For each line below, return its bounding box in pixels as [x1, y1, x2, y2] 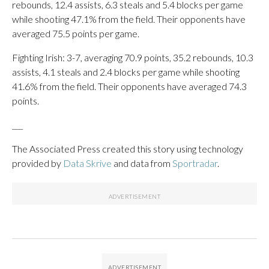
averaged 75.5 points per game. [12, 27, 139, 39]
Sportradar [172, 157, 217, 169]
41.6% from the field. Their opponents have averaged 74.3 [12, 80, 247, 92]
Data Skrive [63, 157, 112, 169]
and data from [112, 157, 172, 169]
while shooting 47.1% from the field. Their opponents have [12, 13, 246, 25]
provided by [12, 157, 63, 169]
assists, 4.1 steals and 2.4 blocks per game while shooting [12, 65, 240, 77]
